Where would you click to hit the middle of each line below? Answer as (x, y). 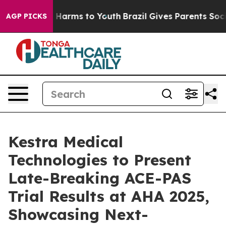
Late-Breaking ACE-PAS (100, 178)
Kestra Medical (66, 142)
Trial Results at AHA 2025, (109, 196)
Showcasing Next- (78, 214)
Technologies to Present (100, 160)
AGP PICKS (26, 16)
